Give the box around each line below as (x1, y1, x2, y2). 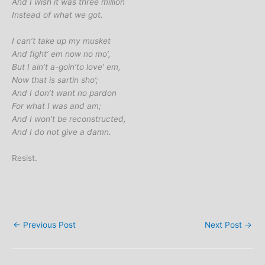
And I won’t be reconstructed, (12, 114, 126, 124)
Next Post (205, 219, 244, 230)
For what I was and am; (12, 101, 101, 111)
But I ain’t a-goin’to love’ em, (12, 62, 121, 72)
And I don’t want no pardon (12, 88, 117, 98)
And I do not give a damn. (12, 127, 111, 137)
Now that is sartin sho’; (12, 75, 98, 85)
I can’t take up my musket (12, 35, 111, 46)
